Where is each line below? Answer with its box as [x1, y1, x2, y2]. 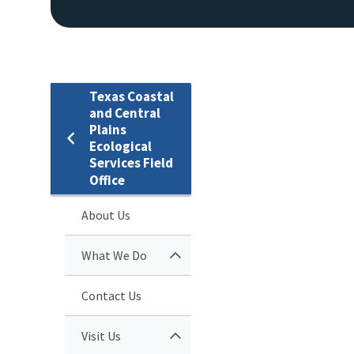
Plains [89, 120, 126, 138]
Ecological [89, 137, 152, 155]
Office [89, 171, 125, 189]
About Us [81, 206, 130, 223]
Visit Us [81, 327, 121, 344]
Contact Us [81, 287, 141, 303]
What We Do [81, 247, 147, 263]
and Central [89, 104, 160, 122]
